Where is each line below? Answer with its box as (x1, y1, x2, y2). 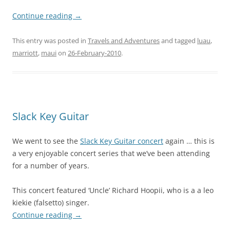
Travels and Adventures (88, 36, 160, 46)
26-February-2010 (68, 48, 121, 58)
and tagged (160, 36, 197, 46)
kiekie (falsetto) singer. (12, 198, 89, 208)
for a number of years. (12, 161, 89, 171)
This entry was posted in (12, 36, 88, 46)
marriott (12, 48, 38, 58)
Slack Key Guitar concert (80, 136, 163, 146)
